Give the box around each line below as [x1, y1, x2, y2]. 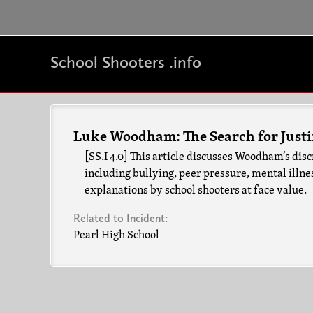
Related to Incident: [73, 212, 170, 225]
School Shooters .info [50, 52, 201, 72]
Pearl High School [73, 228, 159, 242]
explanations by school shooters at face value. [85, 184, 307, 198]
